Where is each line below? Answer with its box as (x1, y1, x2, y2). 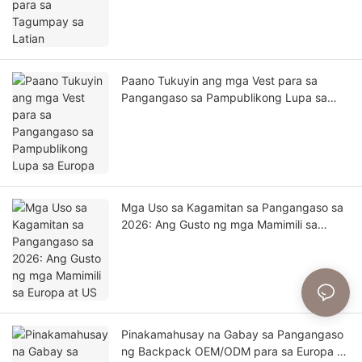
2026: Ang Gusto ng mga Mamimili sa (121, 217, 318, 232)
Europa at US (121, 234, 191, 249)
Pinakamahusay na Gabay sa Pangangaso (121, 327, 343, 342)
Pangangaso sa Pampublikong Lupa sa (121, 90, 327, 105)
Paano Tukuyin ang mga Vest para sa (121, 74, 318, 88)
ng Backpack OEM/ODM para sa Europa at (121, 344, 347, 359)
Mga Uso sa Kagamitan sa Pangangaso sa (121, 200, 343, 215)
